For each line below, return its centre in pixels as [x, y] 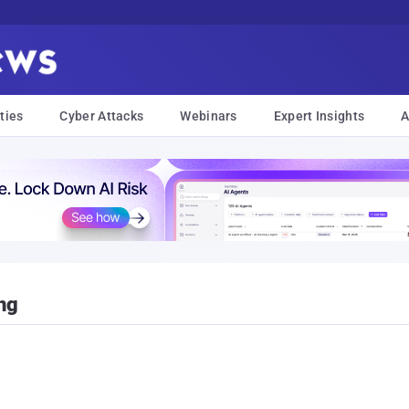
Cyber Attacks [102, 116]
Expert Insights [319, 116]
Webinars [209, 116]
